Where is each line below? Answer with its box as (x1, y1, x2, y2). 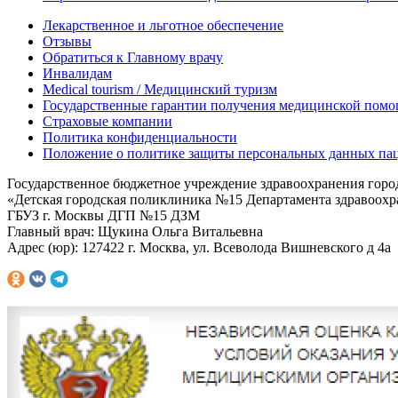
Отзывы (43, 33, 92, 49)
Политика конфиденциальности (43, 129, 237, 145)
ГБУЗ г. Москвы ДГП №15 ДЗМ (7, 207, 200, 223)
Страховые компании (43, 113, 172, 129)
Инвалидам (43, 65, 112, 81)
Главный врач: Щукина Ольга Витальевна (7, 223, 263, 239)
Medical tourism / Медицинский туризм (43, 81, 277, 97)
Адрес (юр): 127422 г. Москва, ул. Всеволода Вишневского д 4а (7, 239, 391, 255)
